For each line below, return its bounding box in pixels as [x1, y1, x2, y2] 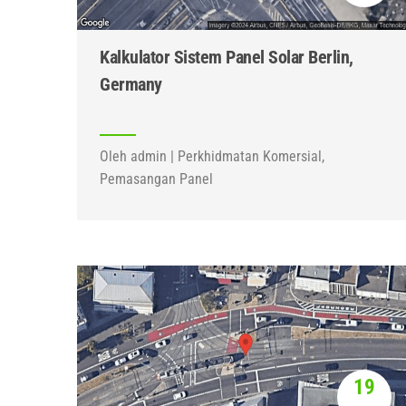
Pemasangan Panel [100, 170, 213, 188]
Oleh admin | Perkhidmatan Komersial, [100, 148, 324, 165]
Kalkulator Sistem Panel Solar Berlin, [100, 46, 353, 68]
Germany [100, 73, 162, 95]
